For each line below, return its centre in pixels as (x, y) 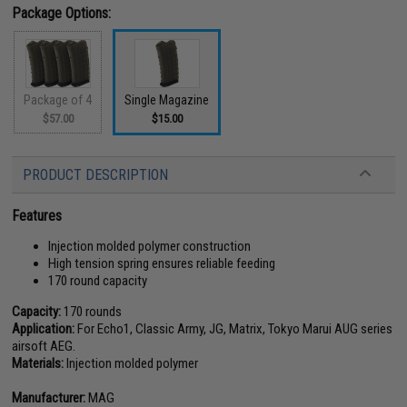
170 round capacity (98, 281)
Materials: (38, 363)
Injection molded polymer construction (150, 246)
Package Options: (62, 13)
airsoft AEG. (44, 346)
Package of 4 (58, 100)
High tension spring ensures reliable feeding (162, 263)
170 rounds (92, 312)
